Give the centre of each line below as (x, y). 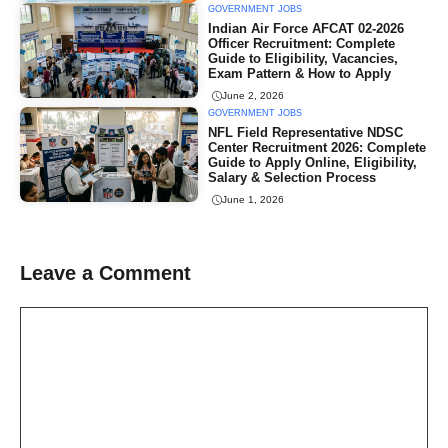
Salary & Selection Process (292, 177)
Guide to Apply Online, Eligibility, (313, 162)
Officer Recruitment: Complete (302, 43)
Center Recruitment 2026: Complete (317, 147)
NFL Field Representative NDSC (306, 132)
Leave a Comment (105, 272)
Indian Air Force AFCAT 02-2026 (306, 28)
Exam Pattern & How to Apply (300, 73)
